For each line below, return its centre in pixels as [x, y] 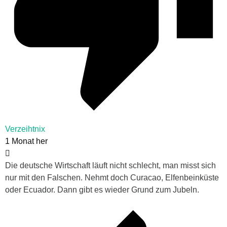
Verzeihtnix [25, 129]
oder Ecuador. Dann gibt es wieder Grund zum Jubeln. [102, 190]
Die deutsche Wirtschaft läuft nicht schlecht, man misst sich [110, 165]
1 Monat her [26, 141]
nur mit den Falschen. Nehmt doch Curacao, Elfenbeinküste [112, 177]
